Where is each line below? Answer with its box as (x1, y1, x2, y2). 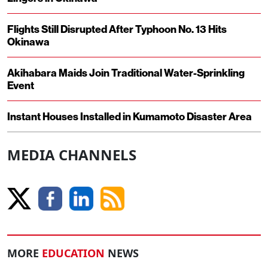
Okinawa (7, 35, 50, 49)
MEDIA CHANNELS (7, 145, 136, 165)
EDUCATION (42, 246, 105, 261)
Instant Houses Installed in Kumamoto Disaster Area (7, 109, 252, 124)
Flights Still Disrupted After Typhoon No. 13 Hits (7, 22, 227, 36)
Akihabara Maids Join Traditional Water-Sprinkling (7, 66, 245, 80)
